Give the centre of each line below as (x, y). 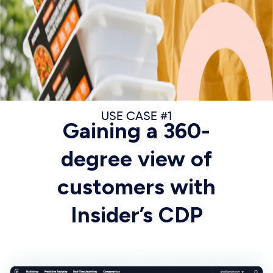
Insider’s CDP (136, 215)
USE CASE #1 (136, 117)
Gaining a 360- (136, 131)
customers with (136, 187)
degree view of (136, 159)
